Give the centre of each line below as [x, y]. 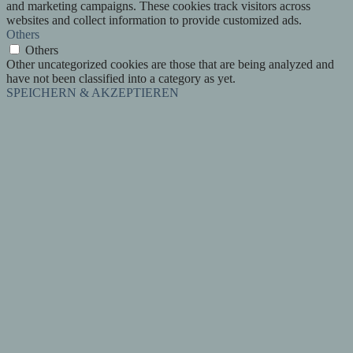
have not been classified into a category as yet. [121, 78]
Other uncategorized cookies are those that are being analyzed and [170, 64]
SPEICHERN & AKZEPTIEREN [93, 92]
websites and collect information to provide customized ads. [154, 20]
